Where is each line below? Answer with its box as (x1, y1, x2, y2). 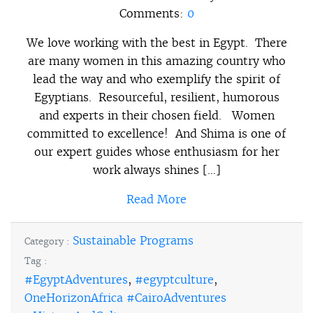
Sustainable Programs (73, 232, 194, 248)
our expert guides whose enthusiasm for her (34, 143, 279, 159)
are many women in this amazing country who (27, 52, 286, 68)
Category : (24, 235, 69, 247)
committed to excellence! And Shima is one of (27, 125, 286, 141)
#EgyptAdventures (24, 271, 128, 287)
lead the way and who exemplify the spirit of (33, 71, 280, 87)
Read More (126, 191, 187, 207)
